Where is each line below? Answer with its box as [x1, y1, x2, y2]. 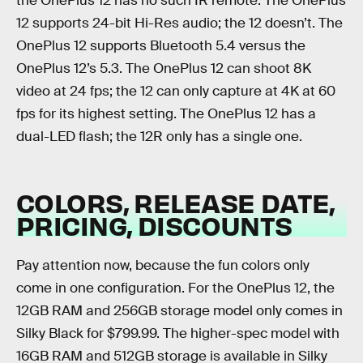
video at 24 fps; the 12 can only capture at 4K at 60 [16, 82, 335, 100]
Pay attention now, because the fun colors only [16, 256, 310, 274]
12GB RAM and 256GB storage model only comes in [16, 301, 343, 319]
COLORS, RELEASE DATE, [16, 186, 335, 220]
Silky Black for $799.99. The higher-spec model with [16, 324, 340, 342]
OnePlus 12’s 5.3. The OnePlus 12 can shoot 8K [16, 59, 311, 77]
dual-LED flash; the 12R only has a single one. [16, 127, 302, 145]
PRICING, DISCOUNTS [16, 208, 293, 242]
